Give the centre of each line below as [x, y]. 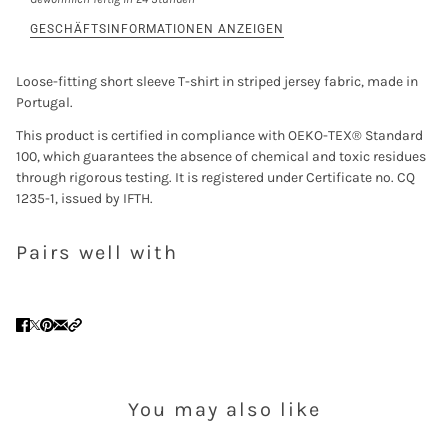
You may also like [224, 409]
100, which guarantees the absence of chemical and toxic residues [221, 156]
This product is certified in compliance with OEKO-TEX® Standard [219, 135]
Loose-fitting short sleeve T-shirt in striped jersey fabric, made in [217, 81]
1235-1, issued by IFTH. [84, 198]
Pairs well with [97, 252]
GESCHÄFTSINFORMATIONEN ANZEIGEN [157, 28]
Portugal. [44, 102]
